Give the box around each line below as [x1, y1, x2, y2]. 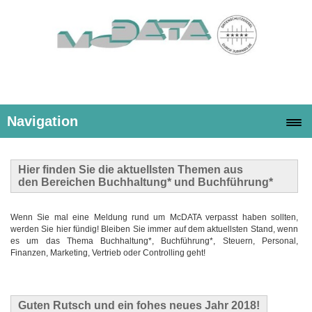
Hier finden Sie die [18, 163, 114, 175]
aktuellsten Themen [114, 163, 221, 175]
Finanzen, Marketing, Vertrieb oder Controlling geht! [10, 248, 205, 258]
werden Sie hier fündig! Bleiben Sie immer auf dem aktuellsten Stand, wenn [10, 224, 298, 235]
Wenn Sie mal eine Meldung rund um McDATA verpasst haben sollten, [10, 212, 298, 223]
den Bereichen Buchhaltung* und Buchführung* [18, 175, 276, 188]
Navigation [7, 114, 78, 129]
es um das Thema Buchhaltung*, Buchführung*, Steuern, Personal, [10, 236, 298, 247]
